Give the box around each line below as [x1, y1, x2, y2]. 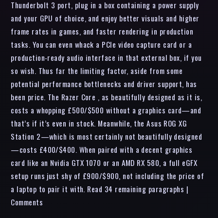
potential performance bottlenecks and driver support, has [11, 78, 197, 90]
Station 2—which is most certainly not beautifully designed [11, 131, 202, 142]
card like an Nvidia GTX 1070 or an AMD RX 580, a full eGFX [11, 157, 198, 168]
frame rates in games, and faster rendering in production [11, 26, 194, 37]
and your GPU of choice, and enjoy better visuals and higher [11, 13, 200, 24]
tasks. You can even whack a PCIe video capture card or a [11, 39, 192, 50]
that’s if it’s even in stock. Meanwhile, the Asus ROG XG [11, 118, 187, 129]
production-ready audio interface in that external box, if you [11, 52, 202, 63]
